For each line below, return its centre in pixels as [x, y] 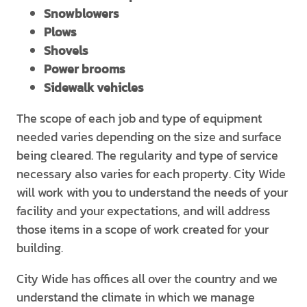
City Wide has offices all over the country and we [147, 279]
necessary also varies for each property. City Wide [151, 174]
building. [40, 248]
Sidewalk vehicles [94, 87]
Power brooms [84, 69]
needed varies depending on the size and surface [149, 137]
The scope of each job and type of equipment [139, 118]
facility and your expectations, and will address [143, 211]
